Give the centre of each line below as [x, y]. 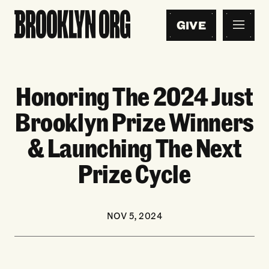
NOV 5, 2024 [134, 216]
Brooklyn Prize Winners [134, 121]
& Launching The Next [134, 147]
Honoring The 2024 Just [134, 95]
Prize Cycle [134, 173]
